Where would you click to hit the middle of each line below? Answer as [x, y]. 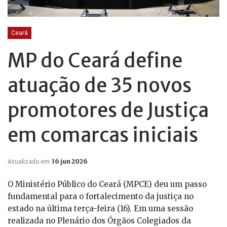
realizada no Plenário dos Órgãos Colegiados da [99, 221]
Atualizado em [29, 162]
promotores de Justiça [108, 110]
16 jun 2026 [70, 162]
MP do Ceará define [95, 61]
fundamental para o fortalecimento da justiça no [101, 197]
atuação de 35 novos [100, 86]
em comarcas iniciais [103, 135]
